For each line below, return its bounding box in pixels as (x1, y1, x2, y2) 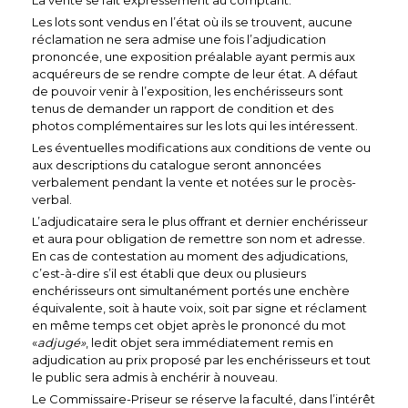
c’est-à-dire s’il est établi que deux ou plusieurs (32, 265, 306, 280)
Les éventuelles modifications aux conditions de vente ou (32, 139, 371, 155)
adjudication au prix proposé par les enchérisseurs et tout (32, 352, 371, 367)
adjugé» (37, 334, 86, 350)
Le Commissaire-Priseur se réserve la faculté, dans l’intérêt (32, 391, 375, 406)
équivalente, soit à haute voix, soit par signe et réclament (32, 300, 367, 315)
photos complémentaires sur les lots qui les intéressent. (32, 117, 358, 133)
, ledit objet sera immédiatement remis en (86, 334, 333, 350)
